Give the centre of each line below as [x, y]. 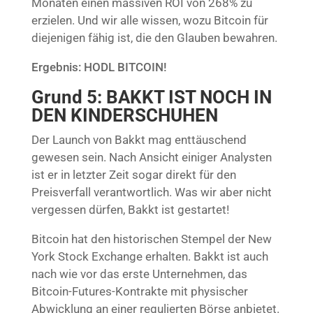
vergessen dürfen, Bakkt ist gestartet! [130, 209]
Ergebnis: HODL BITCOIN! [99, 67]
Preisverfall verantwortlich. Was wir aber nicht [151, 192]
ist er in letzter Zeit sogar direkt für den [133, 174]
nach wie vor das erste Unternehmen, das [139, 274]
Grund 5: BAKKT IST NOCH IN [151, 97]
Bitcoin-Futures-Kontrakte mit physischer [139, 291]
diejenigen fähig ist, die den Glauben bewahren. [154, 37]
